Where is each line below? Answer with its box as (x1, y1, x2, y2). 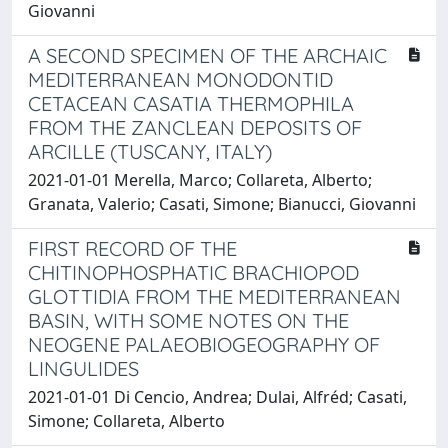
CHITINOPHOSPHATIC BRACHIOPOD (28, 260, 359, 285)
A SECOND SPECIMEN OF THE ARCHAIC (28, 43, 387, 68)
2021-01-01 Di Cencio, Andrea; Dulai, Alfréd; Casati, (28, 386, 407, 408)
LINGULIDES (28, 356, 139, 381)
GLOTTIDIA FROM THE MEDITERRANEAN (28, 284, 401, 309)
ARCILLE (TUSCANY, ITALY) (28, 139, 272, 164)
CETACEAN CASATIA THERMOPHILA (28, 91, 354, 116)
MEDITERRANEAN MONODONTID (28, 67, 333, 92)
